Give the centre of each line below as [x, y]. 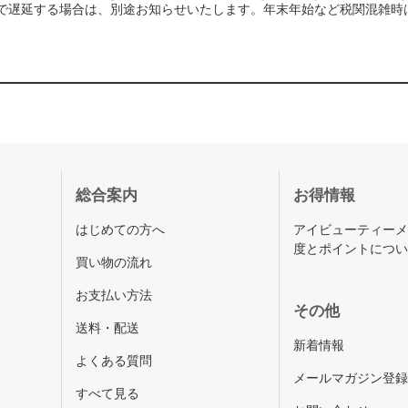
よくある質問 [114, 361]
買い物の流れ [114, 262]
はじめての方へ [121, 229]
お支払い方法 [114, 295]
